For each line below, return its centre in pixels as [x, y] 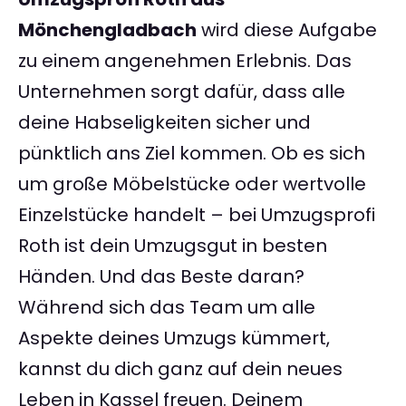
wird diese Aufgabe [287, 30]
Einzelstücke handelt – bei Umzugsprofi [197, 215]
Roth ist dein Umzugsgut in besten [173, 246]
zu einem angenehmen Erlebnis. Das [185, 61]
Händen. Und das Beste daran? [161, 277]
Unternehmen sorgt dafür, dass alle [182, 92]
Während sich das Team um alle [167, 308]
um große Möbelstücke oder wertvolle [192, 184]
